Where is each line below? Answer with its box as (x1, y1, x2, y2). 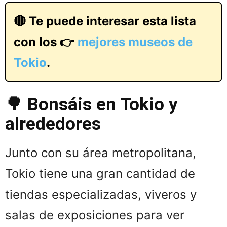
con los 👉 (14, 34, 78, 49)
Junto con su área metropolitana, (5, 145, 196, 160)
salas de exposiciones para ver (5, 207, 184, 222)
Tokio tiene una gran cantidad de (5, 166, 195, 181)
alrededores (5, 113, 101, 134)
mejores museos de (78, 34, 193, 49)
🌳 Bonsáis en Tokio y (5, 94, 178, 115)
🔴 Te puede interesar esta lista (14, 13, 196, 28)
